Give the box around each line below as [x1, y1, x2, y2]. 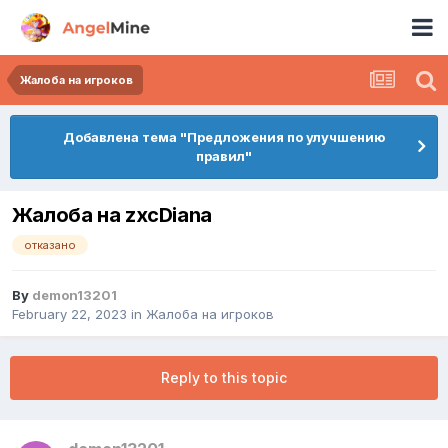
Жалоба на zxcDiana [12, 203, 212, 228]
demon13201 [32, 287, 117, 304]
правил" [196, 148, 252, 164]
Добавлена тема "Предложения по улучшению [63, 129, 385, 145]
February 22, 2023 [12, 306, 127, 323]
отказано [24, 238, 76, 253]
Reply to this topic [161, 369, 287, 387]
